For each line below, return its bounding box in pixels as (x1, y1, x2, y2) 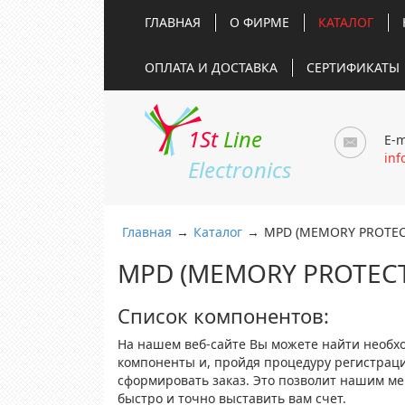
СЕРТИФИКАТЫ (306, 59, 400, 76)
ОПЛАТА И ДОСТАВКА (145, 59, 278, 76)
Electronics (187, 155, 291, 184)
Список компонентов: (118, 302, 329, 329)
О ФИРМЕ (230, 14, 289, 31)
